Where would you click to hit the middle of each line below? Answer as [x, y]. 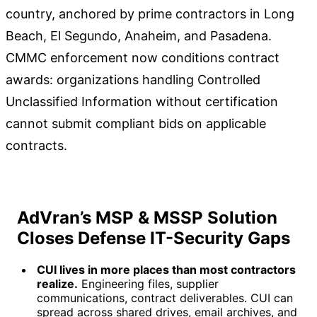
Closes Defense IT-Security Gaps [154, 238]
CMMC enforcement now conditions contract [143, 58]
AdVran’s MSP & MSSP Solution [147, 218]
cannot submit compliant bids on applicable [136, 124]
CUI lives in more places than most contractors [166, 270]
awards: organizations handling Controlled [133, 80]
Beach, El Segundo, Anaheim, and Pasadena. [139, 36]
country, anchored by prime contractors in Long [150, 14]
